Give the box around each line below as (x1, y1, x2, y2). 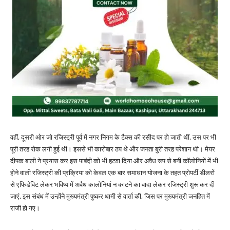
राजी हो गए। (10, 204, 40, 213)
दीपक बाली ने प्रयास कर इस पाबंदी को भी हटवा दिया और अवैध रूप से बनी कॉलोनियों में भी (10, 157, 218, 165)
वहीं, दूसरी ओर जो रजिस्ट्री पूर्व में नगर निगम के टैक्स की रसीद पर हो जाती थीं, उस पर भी (10, 133, 216, 142)
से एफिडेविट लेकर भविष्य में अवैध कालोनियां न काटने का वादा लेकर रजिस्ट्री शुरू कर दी (10, 181, 215, 189)
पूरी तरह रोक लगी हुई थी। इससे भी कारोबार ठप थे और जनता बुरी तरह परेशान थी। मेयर (10, 145, 215, 154)
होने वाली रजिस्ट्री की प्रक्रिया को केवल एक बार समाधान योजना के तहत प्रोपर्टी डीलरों (10, 169, 215, 177)
